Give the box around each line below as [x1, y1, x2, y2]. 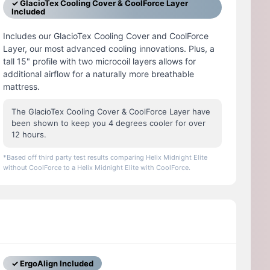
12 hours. [11, 130, 47, 140]
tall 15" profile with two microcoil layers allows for [3, 56, 196, 67]
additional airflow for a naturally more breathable [3, 69, 195, 80]
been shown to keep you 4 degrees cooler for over [11, 118, 206, 128]
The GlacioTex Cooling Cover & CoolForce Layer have [11, 107, 211, 117]
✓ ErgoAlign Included [11, 259, 94, 269]
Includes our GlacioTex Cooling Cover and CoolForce [3, 31, 209, 42]
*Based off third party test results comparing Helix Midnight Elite [3, 153, 208, 162]
